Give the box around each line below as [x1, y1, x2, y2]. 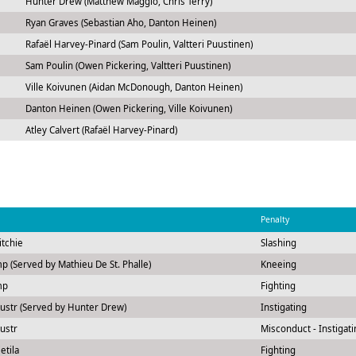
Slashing [260, 237, 296, 249]
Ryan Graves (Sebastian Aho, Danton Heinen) [25, 17, 216, 29]
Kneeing [260, 258, 296, 270]
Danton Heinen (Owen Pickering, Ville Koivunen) [25, 103, 232, 114]
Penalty [260, 214, 289, 225]
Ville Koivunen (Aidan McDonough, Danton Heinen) [25, 81, 242, 93]
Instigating [260, 301, 307, 313]
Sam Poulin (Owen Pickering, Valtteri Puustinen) [25, 60, 230, 72]
